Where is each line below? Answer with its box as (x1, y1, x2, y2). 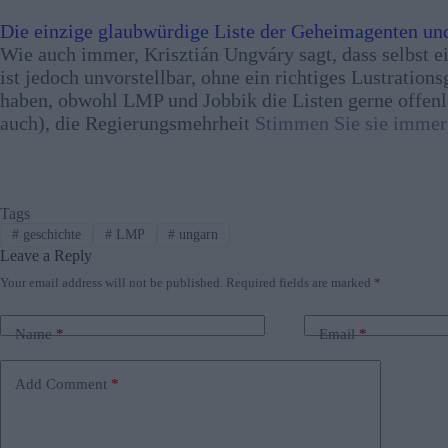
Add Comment (15, 376, 107, 393)
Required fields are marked (226, 274, 374, 290)
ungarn (175, 226, 219, 242)
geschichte (18, 226, 81, 242)
